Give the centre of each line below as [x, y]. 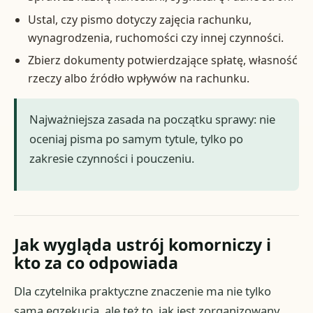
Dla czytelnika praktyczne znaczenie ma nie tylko [143, 291]
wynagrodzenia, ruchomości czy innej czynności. [155, 37]
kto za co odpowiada [96, 263]
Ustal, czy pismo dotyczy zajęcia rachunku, [139, 19]
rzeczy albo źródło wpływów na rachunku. [138, 79]
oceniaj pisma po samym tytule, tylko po [137, 139]
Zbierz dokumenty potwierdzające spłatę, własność [162, 60]
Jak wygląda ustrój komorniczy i [143, 245]
